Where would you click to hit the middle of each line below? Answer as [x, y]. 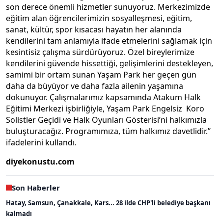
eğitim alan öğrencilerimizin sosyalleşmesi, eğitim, [99, 18]
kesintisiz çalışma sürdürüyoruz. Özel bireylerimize [100, 52]
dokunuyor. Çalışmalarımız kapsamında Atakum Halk [103, 97]
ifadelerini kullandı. [42, 142]
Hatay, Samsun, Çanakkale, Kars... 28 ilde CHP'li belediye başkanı [108, 203]
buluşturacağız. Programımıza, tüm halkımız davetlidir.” [108, 131]
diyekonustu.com [40, 161]
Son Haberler [36, 187]
